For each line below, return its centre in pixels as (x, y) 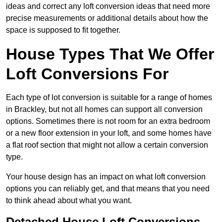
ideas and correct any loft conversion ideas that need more (108, 6)
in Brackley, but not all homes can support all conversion (104, 110)
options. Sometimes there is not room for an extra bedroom (108, 121)
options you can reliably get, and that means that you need (108, 189)
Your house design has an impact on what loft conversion (106, 177)
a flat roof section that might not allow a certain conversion (107, 145)
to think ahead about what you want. (69, 201)
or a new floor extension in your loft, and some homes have (109, 133)
